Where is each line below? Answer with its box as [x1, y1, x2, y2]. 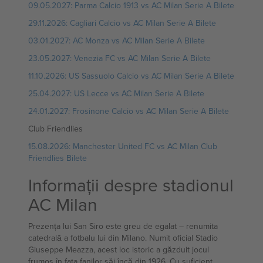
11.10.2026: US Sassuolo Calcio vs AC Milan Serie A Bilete [28, 70, 234, 82]
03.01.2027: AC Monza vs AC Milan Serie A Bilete [28, 35, 205, 46]
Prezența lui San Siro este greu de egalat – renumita [28, 220, 218, 232]
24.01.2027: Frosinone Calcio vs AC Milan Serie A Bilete [28, 105, 229, 117]
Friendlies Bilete [28, 152, 87, 164]
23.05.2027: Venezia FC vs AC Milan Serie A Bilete [28, 52, 211, 64]
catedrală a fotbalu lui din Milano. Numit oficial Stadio [28, 232, 218, 244]
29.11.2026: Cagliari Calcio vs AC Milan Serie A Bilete [28, 17, 216, 29]
